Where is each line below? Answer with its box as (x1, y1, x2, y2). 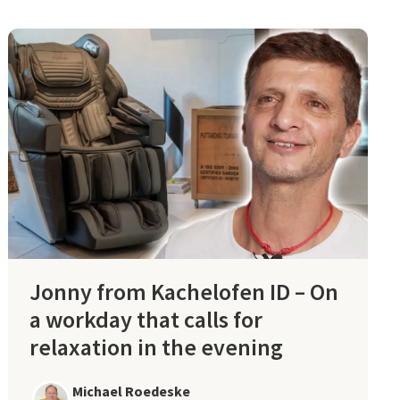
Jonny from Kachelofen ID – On (29, 276, 339, 306)
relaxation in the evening (29, 331, 284, 362)
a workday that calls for (29, 304, 263, 334)
